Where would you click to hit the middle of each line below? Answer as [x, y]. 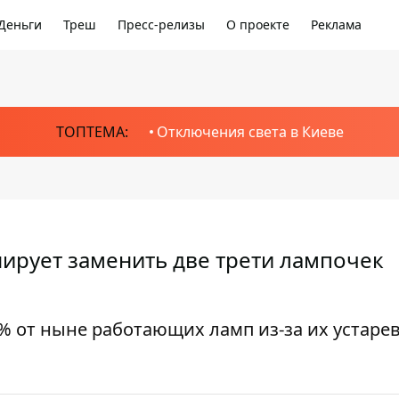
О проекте [258, 24]
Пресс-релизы [161, 24]
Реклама [336, 24]
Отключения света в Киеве [250, 132]
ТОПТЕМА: [92, 132]
